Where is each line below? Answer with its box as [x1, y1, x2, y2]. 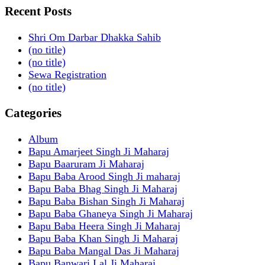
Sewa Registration [28, 68, 106, 80]
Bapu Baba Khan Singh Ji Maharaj [28, 232, 178, 244]
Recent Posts [5, 4, 72, 18]
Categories [5, 105, 62, 120]
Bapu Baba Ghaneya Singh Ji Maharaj [28, 208, 193, 219]
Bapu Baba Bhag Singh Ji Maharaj [28, 183, 177, 195]
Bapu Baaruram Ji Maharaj [28, 158, 144, 170]
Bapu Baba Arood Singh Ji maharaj [28, 170, 180, 182]
